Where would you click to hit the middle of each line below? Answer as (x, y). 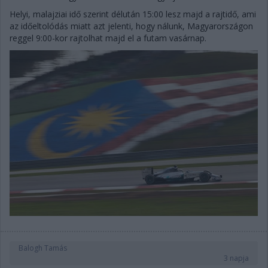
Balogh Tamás (43, 248)
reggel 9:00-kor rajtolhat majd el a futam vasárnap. (108, 38)
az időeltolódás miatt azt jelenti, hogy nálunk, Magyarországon (131, 26)
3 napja (236, 258)
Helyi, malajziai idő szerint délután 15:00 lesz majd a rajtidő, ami (133, 14)
